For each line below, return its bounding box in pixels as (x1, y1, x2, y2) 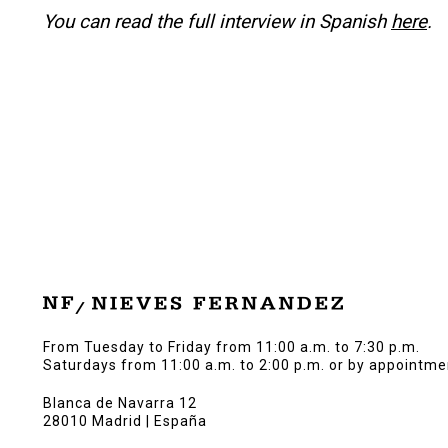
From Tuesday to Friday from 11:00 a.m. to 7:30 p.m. (43, 339, 420, 356)
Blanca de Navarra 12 (43, 395, 197, 412)
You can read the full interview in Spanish (43, 10, 391, 34)
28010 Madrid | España (43, 413, 207, 430)
